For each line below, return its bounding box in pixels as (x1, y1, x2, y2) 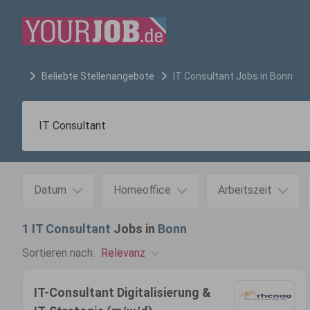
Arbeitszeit (218, 183, 272, 197)
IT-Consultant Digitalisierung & (34, 285, 211, 300)
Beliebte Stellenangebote (42, 71, 154, 82)
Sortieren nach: (22, 246, 95, 259)
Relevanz (101, 246, 145, 259)
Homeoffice (113, 183, 171, 197)
